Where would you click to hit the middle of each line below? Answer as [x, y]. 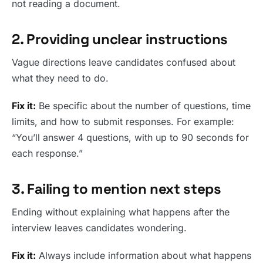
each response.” [47, 154]
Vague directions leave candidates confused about [124, 63]
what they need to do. [60, 78]
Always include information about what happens [144, 256]
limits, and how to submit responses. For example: [123, 122]
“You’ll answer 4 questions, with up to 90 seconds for [130, 138]
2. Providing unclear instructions [120, 39]
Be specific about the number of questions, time [143, 106]
